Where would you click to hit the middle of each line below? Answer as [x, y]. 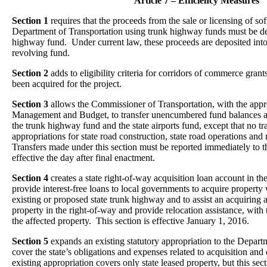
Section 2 [30, 73]
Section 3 [31, 104]
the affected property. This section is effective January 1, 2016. [131, 221]
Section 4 [30, 178]
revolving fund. [41, 53]
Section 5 [30, 241]
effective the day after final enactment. [83, 158]
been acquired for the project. [68, 84]
